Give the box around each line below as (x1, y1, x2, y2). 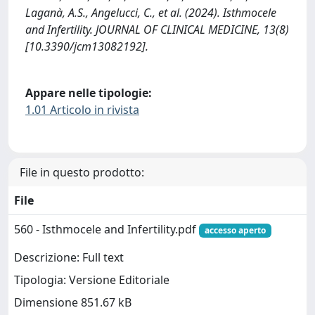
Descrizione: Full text (14, 250, 124, 266)
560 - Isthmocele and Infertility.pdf (14, 221, 199, 238)
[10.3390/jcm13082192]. (25, 38, 148, 54)
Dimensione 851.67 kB (14, 295, 131, 311)
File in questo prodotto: (20, 165, 144, 181)
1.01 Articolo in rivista (25, 101, 139, 117)
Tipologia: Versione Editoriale (14, 272, 169, 288)
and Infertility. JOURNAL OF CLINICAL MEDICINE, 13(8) (25, 21, 289, 37)
